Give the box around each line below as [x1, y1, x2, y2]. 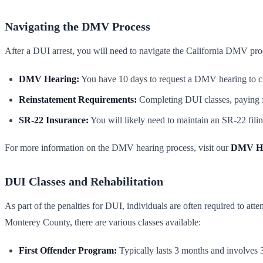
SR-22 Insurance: [19, 114, 89, 125]
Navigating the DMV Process [5, 19, 150, 33]
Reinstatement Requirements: [19, 94, 137, 104]
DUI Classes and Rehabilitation [5, 174, 163, 188]
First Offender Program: [19, 245, 117, 255]
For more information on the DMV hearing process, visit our [5, 142, 231, 153]
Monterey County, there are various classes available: [5, 217, 201, 227]
